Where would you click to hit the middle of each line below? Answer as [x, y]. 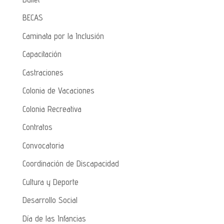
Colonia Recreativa [52, 109]
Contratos [37, 127]
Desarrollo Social [50, 200]
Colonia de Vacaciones [58, 90]
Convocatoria [43, 145]
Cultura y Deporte [50, 182]
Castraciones [43, 72]
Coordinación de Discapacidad [70, 163]
